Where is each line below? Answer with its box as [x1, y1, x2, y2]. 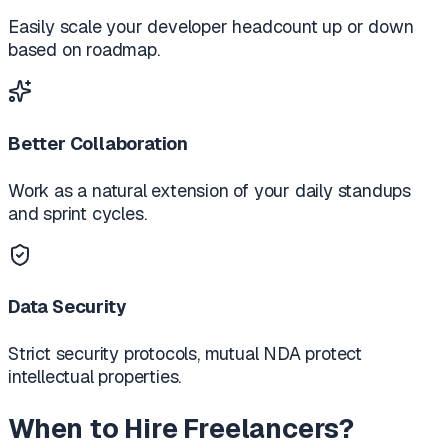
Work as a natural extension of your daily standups [8, 178, 412, 202]
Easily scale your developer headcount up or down [8, 14, 414, 38]
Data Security [8, 295, 127, 319]
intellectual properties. [8, 365, 182, 389]
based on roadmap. [8, 37, 160, 61]
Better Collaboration [8, 131, 189, 155]
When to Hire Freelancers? [8, 410, 355, 446]
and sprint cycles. [8, 201, 147, 225]
